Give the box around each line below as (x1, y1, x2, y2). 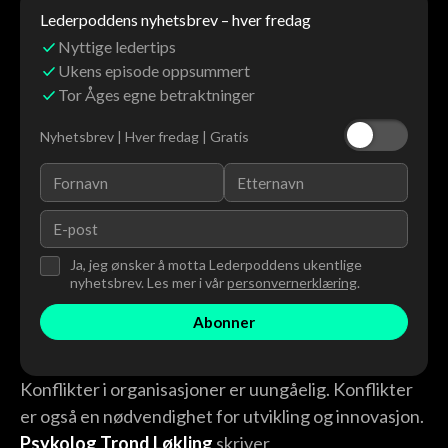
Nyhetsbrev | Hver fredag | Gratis (40, 128, 249, 146)
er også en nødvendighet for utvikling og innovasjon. (20, 405, 424, 428)
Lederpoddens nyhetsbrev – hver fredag (40, 10, 311, 30)
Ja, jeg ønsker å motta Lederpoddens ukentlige (69, 256, 362, 274)
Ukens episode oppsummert (58, 61, 251, 81)
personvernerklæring (226, 274, 357, 292)
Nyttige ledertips (58, 37, 177, 57)
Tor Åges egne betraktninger (58, 85, 256, 105)
